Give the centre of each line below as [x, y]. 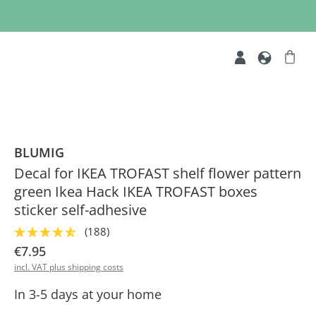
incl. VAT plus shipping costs [69, 267]
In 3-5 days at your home [88, 294]
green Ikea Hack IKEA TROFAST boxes [136, 192]
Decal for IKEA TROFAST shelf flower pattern [158, 173]
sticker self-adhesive [80, 210]
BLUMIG [39, 152]
